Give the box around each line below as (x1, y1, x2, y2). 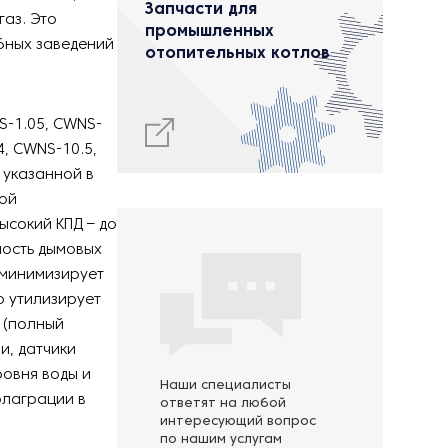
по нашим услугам (160, 434, 282, 446)
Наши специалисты (160, 380, 291, 392)
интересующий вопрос (160, 416, 316, 428)
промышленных (145, 25, 274, 39)
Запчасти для (145, 3, 257, 17)
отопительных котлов (145, 47, 330, 61)
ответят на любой (160, 398, 286, 410)
